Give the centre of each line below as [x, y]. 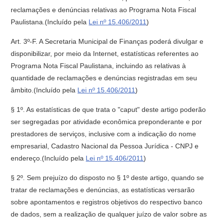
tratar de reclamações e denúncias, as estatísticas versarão [103, 190]
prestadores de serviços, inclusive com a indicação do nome [104, 134]
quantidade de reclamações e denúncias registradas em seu [104, 78]
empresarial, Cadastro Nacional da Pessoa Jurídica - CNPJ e [105, 146]
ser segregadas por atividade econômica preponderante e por [107, 122]
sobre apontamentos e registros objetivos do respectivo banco [107, 202]
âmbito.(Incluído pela [44, 90]
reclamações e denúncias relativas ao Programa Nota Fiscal [104, 10]
